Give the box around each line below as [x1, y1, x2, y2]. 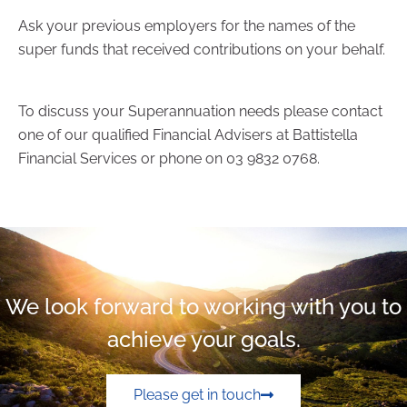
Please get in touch [134, 385, 261, 403]
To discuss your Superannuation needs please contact [18, 102, 382, 120]
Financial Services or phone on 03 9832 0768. [18, 149, 320, 167]
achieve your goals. [106, 325, 301, 352]
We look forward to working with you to [5, 293, 402, 320]
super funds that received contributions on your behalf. [18, 40, 385, 58]
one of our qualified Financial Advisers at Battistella [18, 125, 358, 144]
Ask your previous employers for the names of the [18, 16, 355, 35]
